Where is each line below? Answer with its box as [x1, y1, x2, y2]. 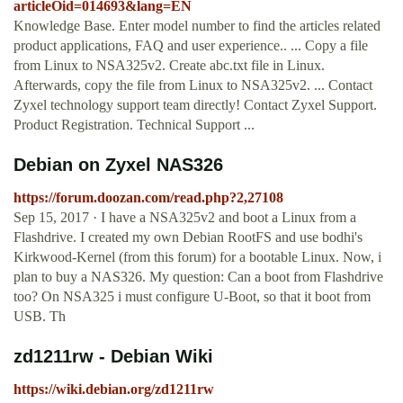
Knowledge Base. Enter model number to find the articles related [13, 18, 381, 34]
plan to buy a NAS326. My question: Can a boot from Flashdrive [13, 269, 383, 285]
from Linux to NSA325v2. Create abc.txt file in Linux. [13, 58, 325, 74]
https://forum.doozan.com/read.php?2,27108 [13, 190, 283, 206]
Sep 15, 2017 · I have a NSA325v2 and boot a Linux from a [13, 210, 356, 226]
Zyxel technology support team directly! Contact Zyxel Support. [13, 97, 377, 113]
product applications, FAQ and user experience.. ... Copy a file [13, 38, 368, 54]
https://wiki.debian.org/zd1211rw [13, 381, 214, 398]
